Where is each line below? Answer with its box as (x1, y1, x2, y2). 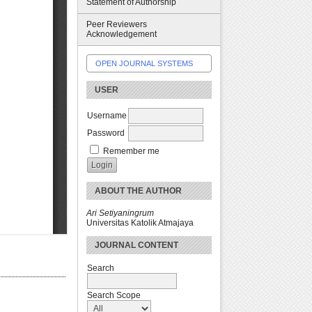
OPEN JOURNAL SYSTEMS (95, 58, 193, 68)
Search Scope (87, 290, 141, 300)
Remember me (103, 146, 159, 156)
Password (87, 127, 125, 138)
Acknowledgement (86, 29, 157, 40)
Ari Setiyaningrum (86, 208, 154, 218)
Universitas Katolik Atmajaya (86, 217, 194, 228)
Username (87, 110, 127, 120)
